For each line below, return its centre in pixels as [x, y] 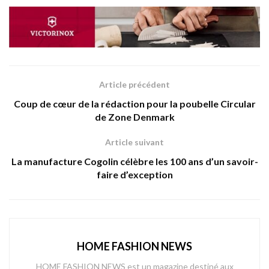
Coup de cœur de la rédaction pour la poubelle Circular [134, 103]
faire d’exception [134, 174]
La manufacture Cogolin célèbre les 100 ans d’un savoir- [134, 161]
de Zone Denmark [134, 116]
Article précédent [134, 84]
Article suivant [134, 142]
